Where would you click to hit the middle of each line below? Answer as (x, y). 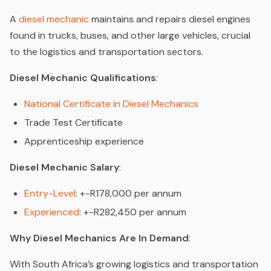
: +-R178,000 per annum (129, 194)
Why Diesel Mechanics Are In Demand (99, 238)
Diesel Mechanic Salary (64, 168)
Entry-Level (50, 194)
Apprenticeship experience (84, 142)
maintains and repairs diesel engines (170, 19)
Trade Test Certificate (73, 123)
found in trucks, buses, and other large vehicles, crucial (130, 36)
